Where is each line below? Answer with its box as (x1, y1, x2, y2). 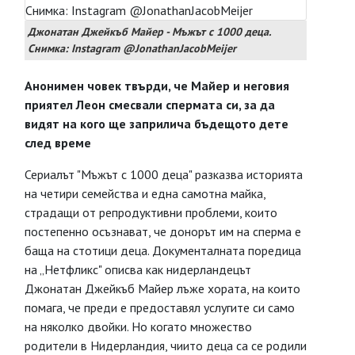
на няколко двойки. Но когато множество (25, 319, 252, 334)
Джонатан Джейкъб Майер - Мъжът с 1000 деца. (28, 25, 271, 39)
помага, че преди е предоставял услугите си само (25, 300, 295, 315)
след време (25, 135, 91, 151)
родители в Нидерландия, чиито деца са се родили (25, 338, 307, 353)
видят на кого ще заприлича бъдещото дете (25, 116, 288, 132)
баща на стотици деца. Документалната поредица (25, 242, 301, 258)
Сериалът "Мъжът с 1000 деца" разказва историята (25, 166, 303, 182)
